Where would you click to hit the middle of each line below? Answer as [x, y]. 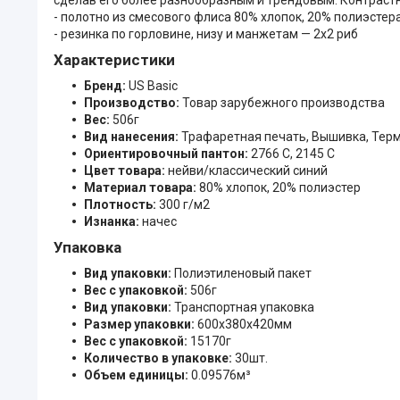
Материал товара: [142, 187]
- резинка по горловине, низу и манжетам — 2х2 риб [206, 33]
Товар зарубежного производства [283, 102]
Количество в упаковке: [159, 358]
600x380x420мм [245, 324]
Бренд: [106, 85]
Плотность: [121, 204]
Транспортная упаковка [244, 307]
